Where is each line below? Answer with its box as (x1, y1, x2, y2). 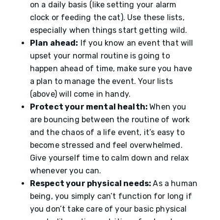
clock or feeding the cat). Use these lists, (29, 13, 185, 22)
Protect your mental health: (29, 102, 150, 111)
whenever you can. (29, 166, 102, 175)
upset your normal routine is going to (29, 51, 170, 60)
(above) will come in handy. (29, 89, 133, 99)
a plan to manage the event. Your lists (29, 77, 173, 86)
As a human (153, 179, 198, 188)
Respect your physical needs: (29, 179, 153, 188)
